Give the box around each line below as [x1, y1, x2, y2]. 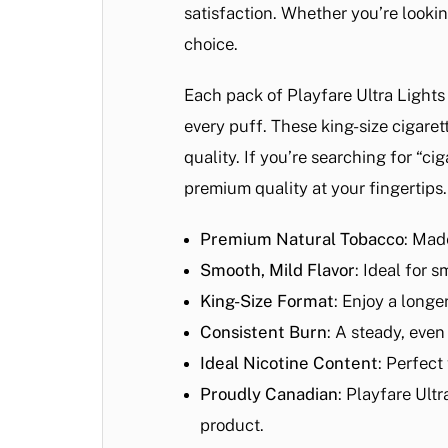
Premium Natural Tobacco [200, 228, 404, 249]
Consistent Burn [200, 321, 327, 342]
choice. [184, 33, 238, 54]
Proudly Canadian [200, 383, 338, 404]
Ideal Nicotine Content [200, 352, 378, 373]
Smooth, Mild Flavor [200, 259, 355, 280]
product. [200, 414, 264, 435]
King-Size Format [200, 290, 334, 311]
